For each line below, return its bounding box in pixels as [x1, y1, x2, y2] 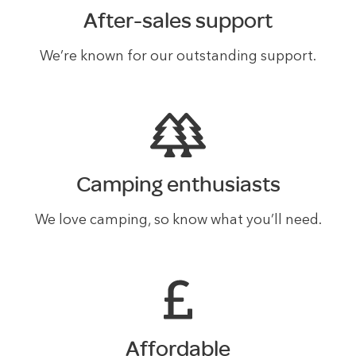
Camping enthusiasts [75, 172, 281, 198]
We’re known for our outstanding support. [40, 49, 316, 64]
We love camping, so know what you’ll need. [34, 214, 322, 228]
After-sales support [83, 7, 273, 33]
